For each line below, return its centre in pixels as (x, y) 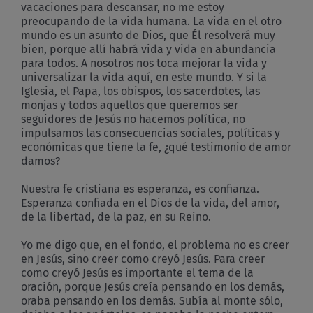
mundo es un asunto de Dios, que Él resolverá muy (148, 35)
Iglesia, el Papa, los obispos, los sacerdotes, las (140, 91)
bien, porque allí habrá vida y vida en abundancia (148, 49)
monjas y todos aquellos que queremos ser (130, 105)
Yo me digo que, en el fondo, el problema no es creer (155, 245)
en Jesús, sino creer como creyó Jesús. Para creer (143, 259)
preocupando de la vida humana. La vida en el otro (151, 21)
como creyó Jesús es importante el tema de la (137, 272)
